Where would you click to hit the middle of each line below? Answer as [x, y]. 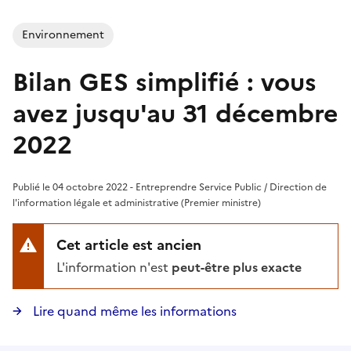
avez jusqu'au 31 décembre [175, 113]
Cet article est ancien [129, 244]
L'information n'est [118, 267]
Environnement [63, 34]
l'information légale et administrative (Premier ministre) [137, 203]
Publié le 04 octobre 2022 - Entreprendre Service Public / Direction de [170, 187]
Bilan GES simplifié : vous [165, 82]
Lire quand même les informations [135, 311]
